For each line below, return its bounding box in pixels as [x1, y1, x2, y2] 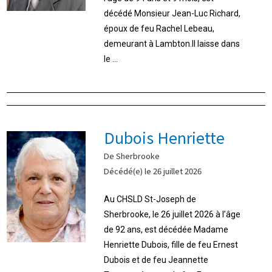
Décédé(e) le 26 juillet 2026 [104, 165, 202, 177]
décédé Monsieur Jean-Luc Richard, [104, 8, 241, 18]
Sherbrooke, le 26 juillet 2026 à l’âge [104, 209, 241, 219]
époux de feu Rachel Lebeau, [104, 23, 215, 33]
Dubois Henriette [104, 126, 225, 148]
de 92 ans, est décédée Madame [104, 224, 229, 234]
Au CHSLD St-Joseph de [104, 194, 197, 204]
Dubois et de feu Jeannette [104, 254, 209, 265]
